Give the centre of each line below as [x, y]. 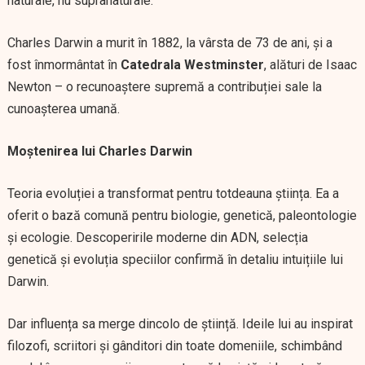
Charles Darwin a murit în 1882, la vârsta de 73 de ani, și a [169, 43]
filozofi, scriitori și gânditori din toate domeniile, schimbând [174, 346]
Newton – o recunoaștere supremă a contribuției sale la [164, 87]
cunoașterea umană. [63, 109]
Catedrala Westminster [192, 65]
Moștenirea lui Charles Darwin [99, 151]
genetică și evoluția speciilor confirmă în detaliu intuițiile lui [175, 259]
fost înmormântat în [64, 65]
